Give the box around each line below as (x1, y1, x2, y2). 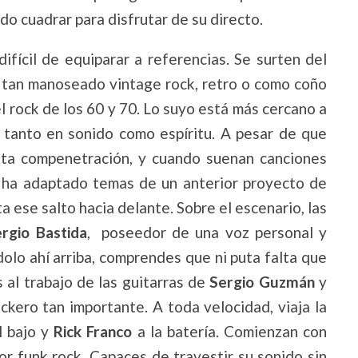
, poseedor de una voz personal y (86, 223, 328, 241)
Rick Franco (54, 322, 133, 340)
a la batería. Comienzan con (132, 322, 328, 340)
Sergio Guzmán (209, 272, 315, 291)
